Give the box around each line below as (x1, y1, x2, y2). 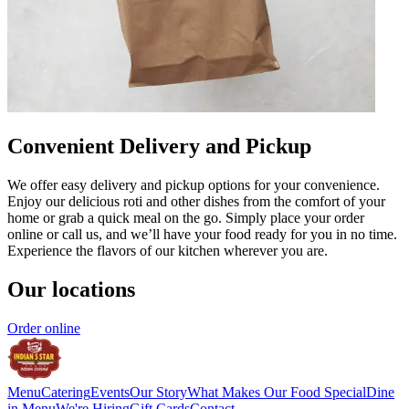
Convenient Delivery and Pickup (7, 133, 311, 158)
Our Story (130, 383, 187, 400)
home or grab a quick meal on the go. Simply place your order (7, 209, 364, 225)
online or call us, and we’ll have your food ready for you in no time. (7, 225, 397, 242)
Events (90, 383, 130, 400)
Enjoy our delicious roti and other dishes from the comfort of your (7, 193, 385, 209)
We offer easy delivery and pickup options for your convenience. (7, 176, 380, 193)
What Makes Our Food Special (187, 383, 366, 400)
